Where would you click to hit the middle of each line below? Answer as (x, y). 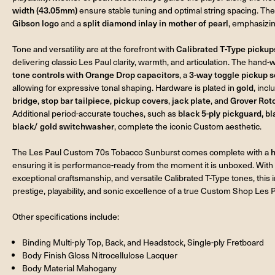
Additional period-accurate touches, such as (95, 113)
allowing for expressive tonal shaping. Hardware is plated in (124, 87)
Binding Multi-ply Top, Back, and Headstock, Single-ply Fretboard (143, 242)
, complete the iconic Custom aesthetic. (188, 126)
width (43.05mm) (45, 10)
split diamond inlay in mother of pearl (156, 23)
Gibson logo (36, 23)
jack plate (191, 100)
